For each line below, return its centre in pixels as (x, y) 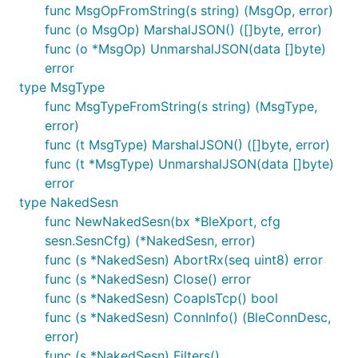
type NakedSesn (69, 202)
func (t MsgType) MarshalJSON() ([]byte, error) (187, 145)
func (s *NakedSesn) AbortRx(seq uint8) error (184, 260)
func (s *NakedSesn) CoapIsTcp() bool (161, 298)
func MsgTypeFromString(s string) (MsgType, (181, 106)
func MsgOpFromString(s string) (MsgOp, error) (189, 10)
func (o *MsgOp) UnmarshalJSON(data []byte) (185, 49)
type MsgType (62, 87)
